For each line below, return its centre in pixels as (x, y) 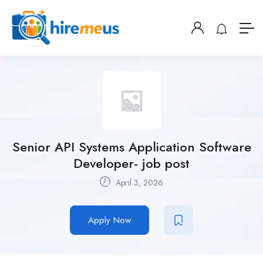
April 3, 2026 (138, 183)
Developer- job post (131, 163)
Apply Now (109, 220)
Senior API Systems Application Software (131, 147)
